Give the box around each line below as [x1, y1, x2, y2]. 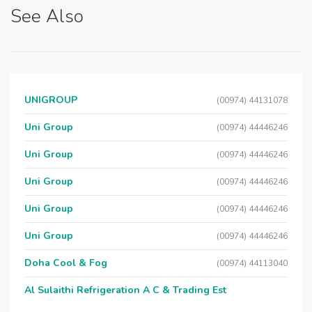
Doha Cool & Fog [24, 256, 107, 270]
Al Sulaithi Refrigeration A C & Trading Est [24, 283, 226, 297]
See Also [10, 4, 84, 29]
